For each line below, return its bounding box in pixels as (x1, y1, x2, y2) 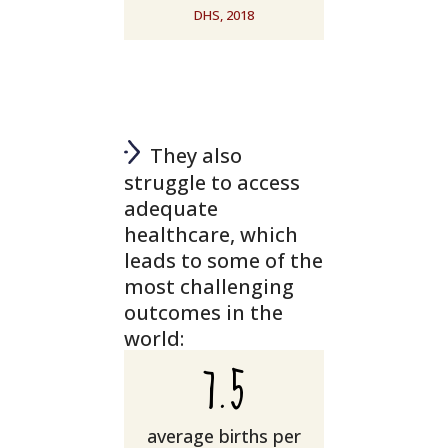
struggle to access (124, 168, 300, 196)
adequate (124, 194, 218, 222)
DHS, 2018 (194, 6, 254, 25)
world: (124, 324, 184, 352)
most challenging (124, 272, 294, 300)
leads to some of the (124, 246, 323, 274)
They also (140, 142, 242, 170)
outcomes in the (124, 298, 283, 326)
